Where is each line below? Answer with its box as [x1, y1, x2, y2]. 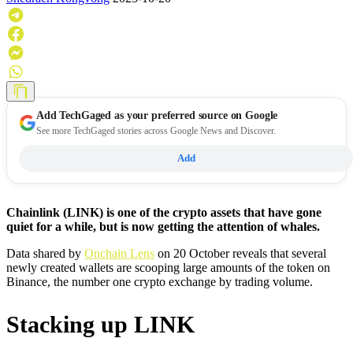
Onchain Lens [84, 247, 154, 261]
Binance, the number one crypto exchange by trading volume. [6, 275, 313, 289]
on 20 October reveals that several [154, 247, 326, 261]
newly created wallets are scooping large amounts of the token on [6, 261, 330, 275]
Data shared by [6, 247, 84, 261]
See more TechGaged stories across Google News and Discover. [36, 125, 276, 137]
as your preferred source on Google [111, 110, 278, 122]
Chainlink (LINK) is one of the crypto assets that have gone [6, 206, 321, 220]
